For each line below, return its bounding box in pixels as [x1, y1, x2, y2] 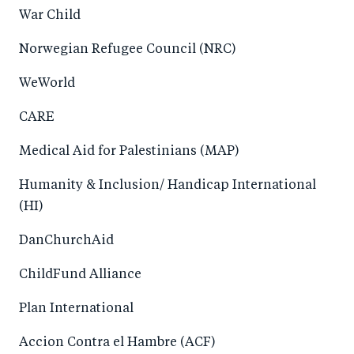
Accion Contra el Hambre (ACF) [19, 337, 216, 349]
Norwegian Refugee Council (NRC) [19, 43, 236, 56]
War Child [19, 9, 81, 22]
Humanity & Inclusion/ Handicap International [19, 179, 316, 192]
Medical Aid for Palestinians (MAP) [19, 145, 239, 158]
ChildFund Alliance [19, 269, 141, 281]
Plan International [19, 303, 134, 315]
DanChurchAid [19, 235, 114, 247]
